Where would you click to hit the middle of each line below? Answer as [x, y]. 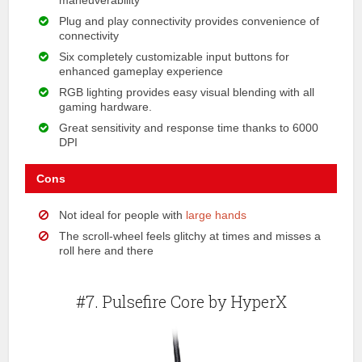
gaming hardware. [106, 107]
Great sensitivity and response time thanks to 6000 [189, 128]
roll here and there [107, 251]
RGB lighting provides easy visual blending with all [187, 93]
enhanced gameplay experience [141, 72]
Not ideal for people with [123, 215]
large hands [217, 215]
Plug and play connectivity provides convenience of [189, 21]
